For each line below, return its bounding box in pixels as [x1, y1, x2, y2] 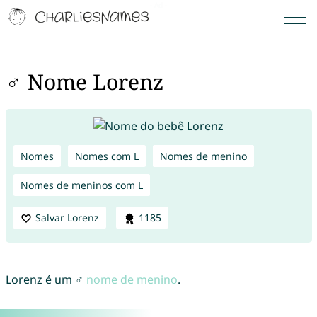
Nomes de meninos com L [20, 178, 143, 192]
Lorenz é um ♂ [5, 272, 86, 288]
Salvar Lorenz [35, 210, 99, 224]
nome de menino [86, 272, 178, 288]
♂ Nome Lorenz [5, 67, 163, 97]
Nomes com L [74, 149, 139, 163]
